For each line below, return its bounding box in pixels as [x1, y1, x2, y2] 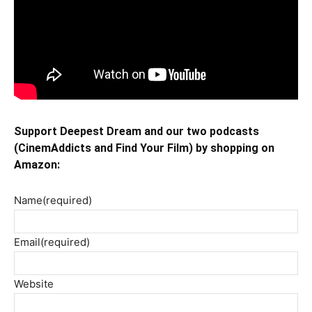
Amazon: [14, 157, 60, 171]
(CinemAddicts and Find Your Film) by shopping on [14, 141, 274, 155]
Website [14, 276, 54, 290]
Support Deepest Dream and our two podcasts [14, 124, 259, 138]
